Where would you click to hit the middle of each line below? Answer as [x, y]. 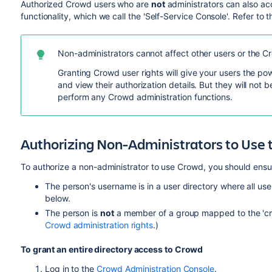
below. [57, 198]
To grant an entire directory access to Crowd [112, 249]
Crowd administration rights [99, 225]
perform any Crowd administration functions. [145, 97]
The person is [73, 213]
